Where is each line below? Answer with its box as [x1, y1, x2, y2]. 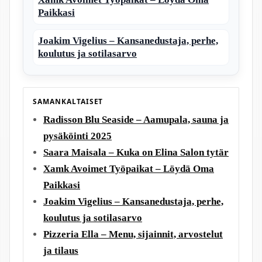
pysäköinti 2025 [43, 130, 112, 142]
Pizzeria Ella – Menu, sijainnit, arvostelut [43, 228, 223, 240]
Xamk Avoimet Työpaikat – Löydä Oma [43, 163, 214, 174]
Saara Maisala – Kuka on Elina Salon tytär [43, 146, 229, 158]
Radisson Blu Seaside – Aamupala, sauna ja [43, 113, 229, 125]
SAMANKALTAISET [33, 96, 104, 106]
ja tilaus [43, 244, 78, 256]
